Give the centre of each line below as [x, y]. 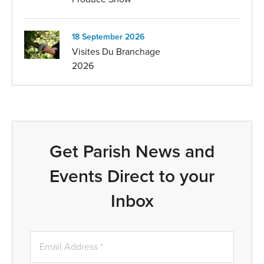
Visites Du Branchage [116, 52]
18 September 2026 [108, 37]
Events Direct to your [132, 176]
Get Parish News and [132, 152]
